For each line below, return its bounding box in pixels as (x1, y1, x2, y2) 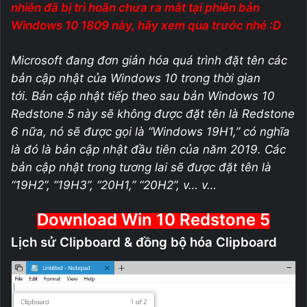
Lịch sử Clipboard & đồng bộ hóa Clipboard (11, 234, 277, 251)
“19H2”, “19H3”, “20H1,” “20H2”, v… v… (11, 178, 217, 193)
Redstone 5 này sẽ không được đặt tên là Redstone (11, 107, 295, 121)
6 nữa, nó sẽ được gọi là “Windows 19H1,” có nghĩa (11, 125, 290, 139)
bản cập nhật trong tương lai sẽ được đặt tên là (11, 160, 271, 175)
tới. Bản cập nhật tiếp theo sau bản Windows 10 (11, 89, 275, 103)
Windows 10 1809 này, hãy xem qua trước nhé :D (11, 19, 281, 33)
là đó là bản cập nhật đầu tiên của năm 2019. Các (11, 143, 286, 157)
